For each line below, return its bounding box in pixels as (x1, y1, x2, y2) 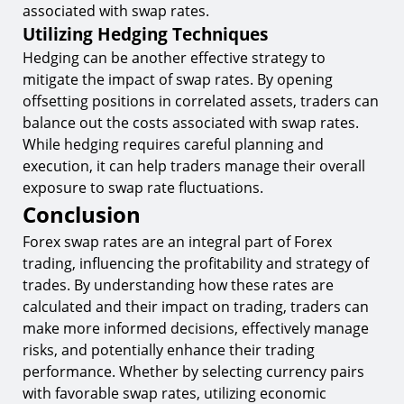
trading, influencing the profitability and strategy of (23, 253, 369, 273)
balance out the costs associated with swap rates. (23, 113, 359, 133)
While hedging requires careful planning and (23, 134, 324, 154)
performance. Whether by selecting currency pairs (23, 362, 364, 381)
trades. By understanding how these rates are (23, 275, 334, 295)
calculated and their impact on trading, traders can (23, 297, 369, 317)
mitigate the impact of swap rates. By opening (23, 69, 333, 89)
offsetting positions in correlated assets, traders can (23, 91, 379, 111)
